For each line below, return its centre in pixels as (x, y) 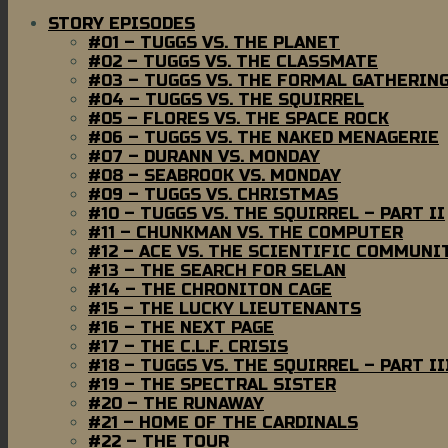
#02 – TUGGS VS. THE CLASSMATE (233, 61)
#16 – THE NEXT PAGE (181, 327)
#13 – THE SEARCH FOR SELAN (217, 270)
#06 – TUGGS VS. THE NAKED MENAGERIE (263, 137)
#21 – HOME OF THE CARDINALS (223, 422)
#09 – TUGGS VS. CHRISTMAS (213, 194)
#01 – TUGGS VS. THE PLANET (214, 42)
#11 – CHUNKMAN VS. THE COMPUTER (245, 232)
